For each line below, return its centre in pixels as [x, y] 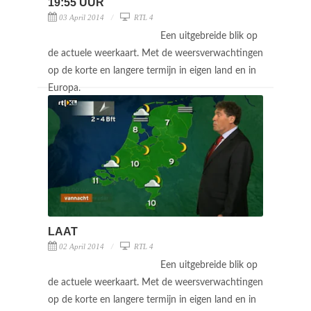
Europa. [66, 88]
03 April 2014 [82, 17]
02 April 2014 [82, 246]
